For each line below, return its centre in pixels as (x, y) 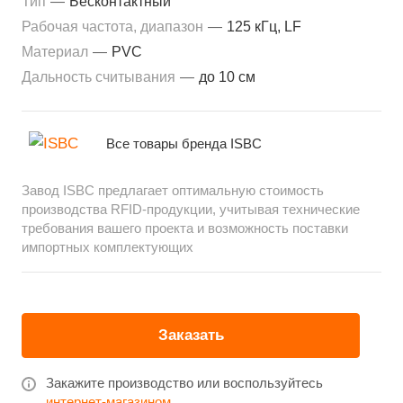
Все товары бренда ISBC (184, 144)
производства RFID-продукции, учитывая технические (191, 210)
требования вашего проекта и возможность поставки (185, 228)
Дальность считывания (100, 77)
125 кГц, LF (264, 27)
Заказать (191, 335)
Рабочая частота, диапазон (114, 27)
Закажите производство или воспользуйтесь (184, 383)
